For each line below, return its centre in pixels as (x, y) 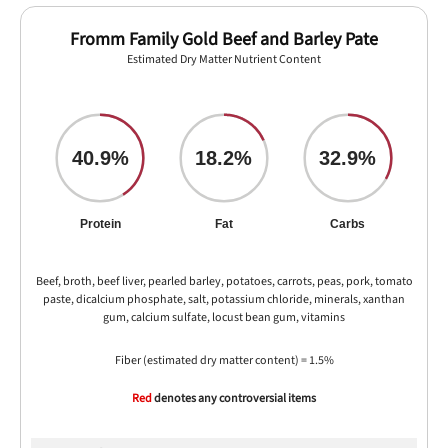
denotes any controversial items (234, 398)
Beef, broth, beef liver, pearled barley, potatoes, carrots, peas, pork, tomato (224, 281)
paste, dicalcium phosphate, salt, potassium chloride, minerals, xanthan (224, 299)
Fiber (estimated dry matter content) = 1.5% (224, 360)
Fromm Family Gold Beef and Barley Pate (224, 39)
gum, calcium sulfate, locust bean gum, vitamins (224, 317)
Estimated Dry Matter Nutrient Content (224, 59)
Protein (100, 224)
